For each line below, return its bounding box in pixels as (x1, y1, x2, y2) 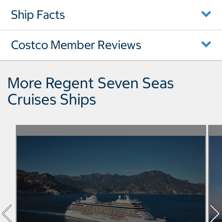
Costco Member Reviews (11, 37, 141, 52)
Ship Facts (11, 6, 65, 22)
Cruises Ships (7, 89, 96, 109)
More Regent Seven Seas (7, 73, 174, 92)
